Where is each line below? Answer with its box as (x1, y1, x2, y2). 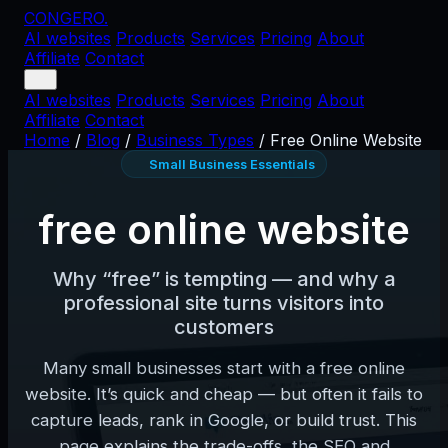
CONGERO (24, 8, 104, 28)
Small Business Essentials (149, 156, 315, 172)
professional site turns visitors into (64, 290, 384, 315)
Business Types (136, 130, 254, 150)
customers (174, 314, 274, 339)
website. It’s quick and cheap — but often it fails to (25, 383, 423, 404)
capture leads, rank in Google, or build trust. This (31, 409, 417, 430)
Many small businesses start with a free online (43, 357, 405, 378)
